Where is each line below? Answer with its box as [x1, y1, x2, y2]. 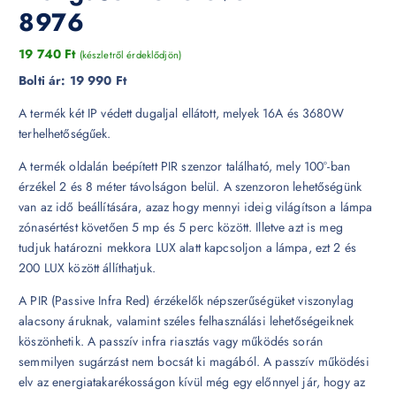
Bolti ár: [19, 71, 70, 89]
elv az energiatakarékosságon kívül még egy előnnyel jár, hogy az [19, 372, 366, 391]
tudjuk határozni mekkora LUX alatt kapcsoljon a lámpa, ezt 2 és [19, 238, 356, 256]
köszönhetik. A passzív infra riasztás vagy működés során [19, 331, 323, 350]
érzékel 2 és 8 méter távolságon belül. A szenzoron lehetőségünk [19, 177, 362, 195]
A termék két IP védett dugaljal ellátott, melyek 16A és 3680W [19, 103, 344, 122]
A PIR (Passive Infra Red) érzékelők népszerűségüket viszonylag [19, 291, 354, 309]
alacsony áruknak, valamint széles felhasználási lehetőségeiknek [19, 311, 354, 330]
